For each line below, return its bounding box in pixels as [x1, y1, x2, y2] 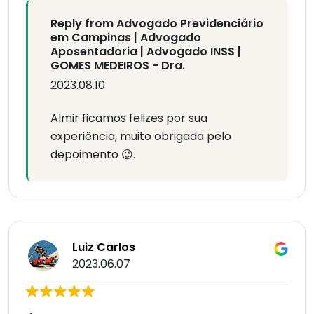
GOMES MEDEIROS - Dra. [50, 57, 185, 74]
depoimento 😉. [50, 146, 135, 163]
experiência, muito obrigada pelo [50, 128, 231, 145]
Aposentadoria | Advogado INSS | [50, 43, 241, 60]
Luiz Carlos [72, 239, 135, 256]
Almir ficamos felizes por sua [50, 110, 207, 127]
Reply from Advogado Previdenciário [50, 15, 264, 32]
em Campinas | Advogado [50, 29, 201, 46]
